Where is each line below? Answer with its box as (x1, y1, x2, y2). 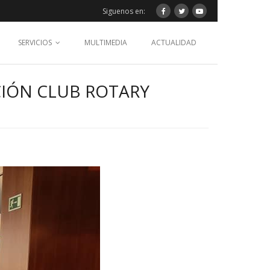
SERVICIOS (18, 37, 52, 48)
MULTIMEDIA (84, 37, 127, 48)
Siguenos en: (102, 6, 145, 16)
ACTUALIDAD (151, 37, 196, 48)
